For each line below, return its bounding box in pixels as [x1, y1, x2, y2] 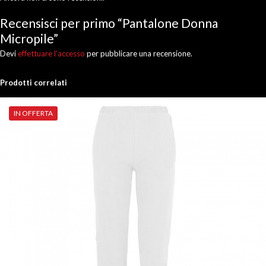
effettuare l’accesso [18, 49, 85, 58]
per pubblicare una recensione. [85, 49, 192, 58]
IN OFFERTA [14, 109, 53, 118]
